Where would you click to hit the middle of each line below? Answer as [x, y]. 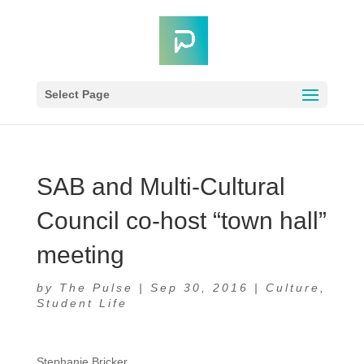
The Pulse [96, 288]
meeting [80, 255]
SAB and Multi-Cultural [160, 186]
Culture [292, 288]
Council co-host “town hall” [181, 221]
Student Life [82, 303]
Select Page [77, 94]
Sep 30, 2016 [199, 288]
